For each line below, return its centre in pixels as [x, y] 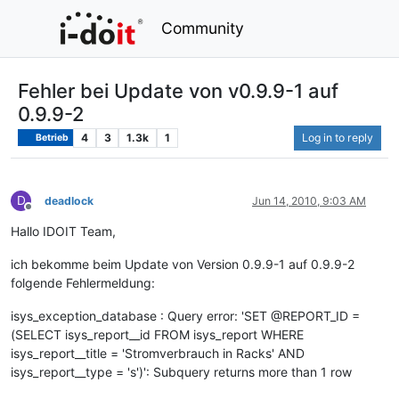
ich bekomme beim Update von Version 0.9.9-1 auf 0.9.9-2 [183, 264]
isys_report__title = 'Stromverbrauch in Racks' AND [158, 353]
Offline [44, 213]
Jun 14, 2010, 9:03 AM [309, 200]
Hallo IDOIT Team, [63, 231]
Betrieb [52, 137]
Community [202, 28]
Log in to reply [338, 137]
